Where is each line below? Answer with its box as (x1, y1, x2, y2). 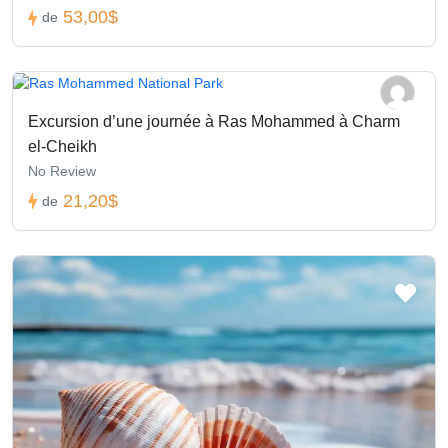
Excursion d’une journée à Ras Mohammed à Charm (28, 112, 400, 130)
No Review (28, 162, 96, 179)
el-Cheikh (28, 137, 97, 155)
